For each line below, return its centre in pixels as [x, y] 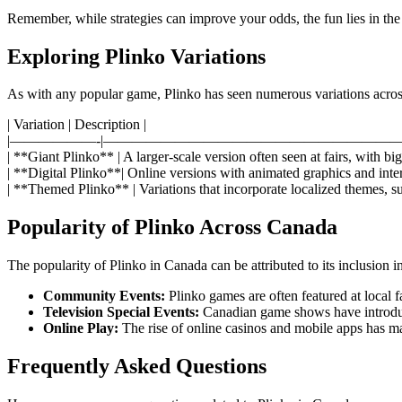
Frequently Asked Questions [137, 367]
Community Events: [104, 296]
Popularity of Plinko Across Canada [172, 227]
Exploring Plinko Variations [136, 56]
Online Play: [81, 328]
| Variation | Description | [77, 125]
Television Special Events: [121, 312]
